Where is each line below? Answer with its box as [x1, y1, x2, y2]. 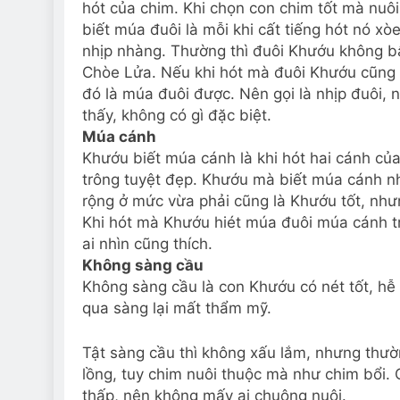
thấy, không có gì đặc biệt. [82, 106, 271, 124]
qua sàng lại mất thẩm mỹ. [82, 299, 271, 317]
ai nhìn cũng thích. [82, 235, 212, 253]
